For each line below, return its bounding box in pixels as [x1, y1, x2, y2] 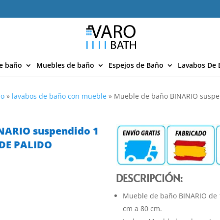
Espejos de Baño [109, 60, 164, 70]
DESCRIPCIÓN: [116, 170, 183, 185]
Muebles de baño [36, 60, 94, 70]
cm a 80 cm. [123, 204, 163, 214]
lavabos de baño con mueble [12, 91, 107, 101]
